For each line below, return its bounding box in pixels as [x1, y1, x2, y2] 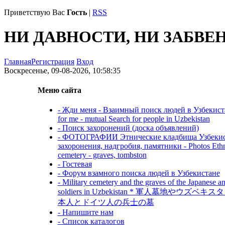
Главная [4, 57, 31, 66]
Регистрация [31, 57, 74, 66]
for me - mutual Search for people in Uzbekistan [57, 115, 210, 124]
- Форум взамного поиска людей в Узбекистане [57, 169, 220, 178]
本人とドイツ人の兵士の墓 [57, 198, 154, 207]
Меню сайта [37, 86, 81, 95]
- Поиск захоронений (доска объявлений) [57, 124, 199, 133]
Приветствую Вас [4, 8, 65, 17]
